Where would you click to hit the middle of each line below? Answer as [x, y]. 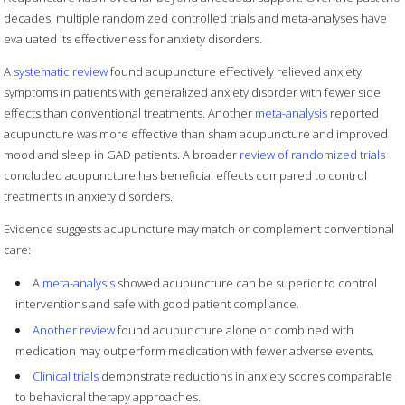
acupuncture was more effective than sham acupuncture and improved [196, 134]
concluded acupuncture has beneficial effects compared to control [186, 176]
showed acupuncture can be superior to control [246, 283]
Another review [74, 330]
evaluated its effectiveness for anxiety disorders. [133, 39]
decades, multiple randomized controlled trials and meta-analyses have [196, 19]
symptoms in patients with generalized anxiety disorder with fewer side [193, 93]
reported [353, 113]
